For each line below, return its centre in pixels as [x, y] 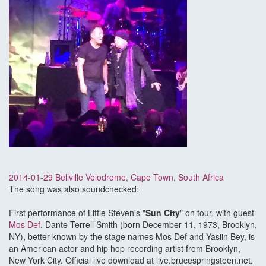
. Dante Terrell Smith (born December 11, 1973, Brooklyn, [149, 225]
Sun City [163, 213]
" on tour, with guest [217, 213]
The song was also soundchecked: [74, 189]
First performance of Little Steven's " [77, 213]
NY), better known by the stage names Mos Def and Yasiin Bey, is [132, 237]
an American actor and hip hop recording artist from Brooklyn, [125, 248]
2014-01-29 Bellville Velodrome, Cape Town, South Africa [116, 177]
